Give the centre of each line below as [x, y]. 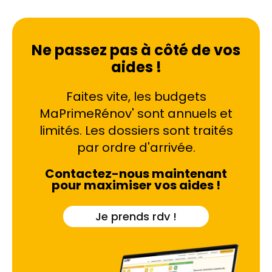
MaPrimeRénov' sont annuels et [136, 114]
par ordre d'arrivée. [136, 148]
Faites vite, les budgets [136, 97]
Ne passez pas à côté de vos [136, 50]
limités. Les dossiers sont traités [136, 131]
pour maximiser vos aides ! [136, 185]
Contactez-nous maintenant [136, 174]
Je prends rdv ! [136, 216]
